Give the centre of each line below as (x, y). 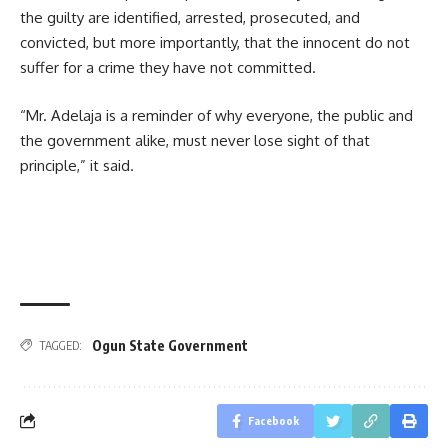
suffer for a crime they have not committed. (168, 68)
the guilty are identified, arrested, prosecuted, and (190, 18)
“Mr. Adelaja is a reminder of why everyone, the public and (216, 115)
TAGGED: (60, 345)
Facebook (273, 420)
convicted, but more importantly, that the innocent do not (215, 43)
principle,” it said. (77, 165)
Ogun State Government (170, 345)
